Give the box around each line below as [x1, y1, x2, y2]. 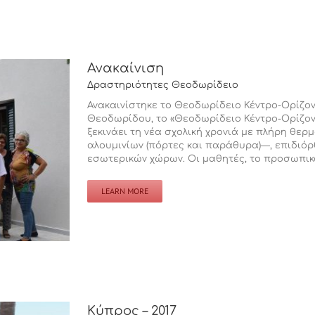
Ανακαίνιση [87, 61, 164, 75]
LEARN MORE [101, 186, 148, 196]
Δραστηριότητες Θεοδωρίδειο [87, 80, 238, 90]
